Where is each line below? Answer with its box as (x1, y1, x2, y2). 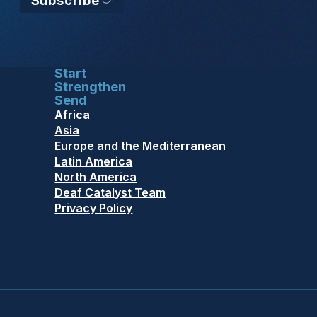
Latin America (54, 154, 133, 169)
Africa (54, 108, 91, 122)
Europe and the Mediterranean (54, 139, 226, 154)
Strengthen (54, 79, 127, 95)
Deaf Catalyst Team (54, 185, 166, 200)
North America (54, 170, 137, 185)
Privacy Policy (54, 201, 133, 216)
